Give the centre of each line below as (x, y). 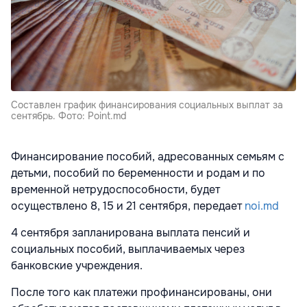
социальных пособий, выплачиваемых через (128, 249)
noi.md (262, 206)
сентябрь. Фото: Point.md (69, 116)
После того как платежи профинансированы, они (142, 293)
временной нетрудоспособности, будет (115, 190)
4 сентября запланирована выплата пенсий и (131, 233)
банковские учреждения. (78, 266)
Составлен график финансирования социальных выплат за (147, 105)
